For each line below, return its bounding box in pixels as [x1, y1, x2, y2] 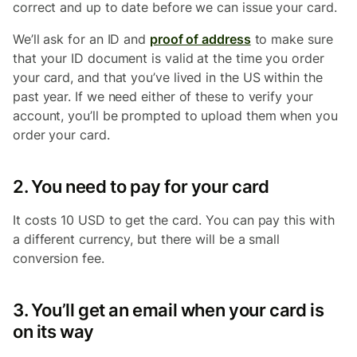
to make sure [250, 31, 333, 47]
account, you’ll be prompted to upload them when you [13, 108, 338, 124]
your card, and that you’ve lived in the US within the [13, 69, 323, 85]
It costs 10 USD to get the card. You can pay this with [13, 212, 335, 228]
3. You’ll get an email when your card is [13, 300, 324, 320]
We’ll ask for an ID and [13, 31, 150, 47]
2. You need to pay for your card [13, 176, 269, 197]
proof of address [149, 31, 251, 47]
